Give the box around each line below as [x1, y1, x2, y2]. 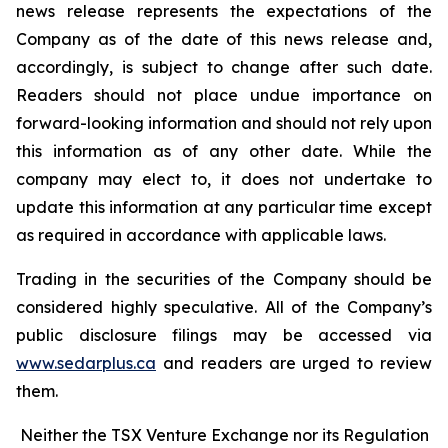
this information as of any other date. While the [16, 141, 432, 161]
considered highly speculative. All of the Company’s [16, 297, 432, 317]
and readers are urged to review [156, 353, 432, 373]
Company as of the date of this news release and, [16, 29, 432, 49]
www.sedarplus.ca [16, 353, 156, 373]
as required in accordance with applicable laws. [16, 225, 386, 245]
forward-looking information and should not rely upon [16, 113, 432, 133]
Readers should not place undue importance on [16, 85, 432, 105]
